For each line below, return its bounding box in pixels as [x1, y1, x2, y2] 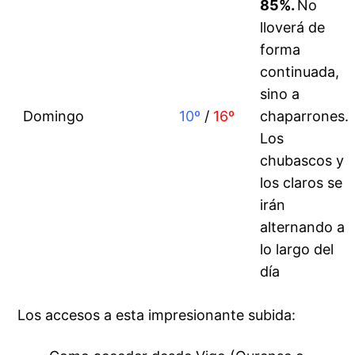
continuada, [260, 63, 340, 81]
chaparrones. [260, 108, 349, 125]
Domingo [23, 108, 85, 125]
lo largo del [260, 241, 334, 258]
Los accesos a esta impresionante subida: [17, 307, 296, 324]
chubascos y [260, 152, 345, 170]
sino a [260, 86, 300, 103]
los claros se [260, 174, 343, 192]
